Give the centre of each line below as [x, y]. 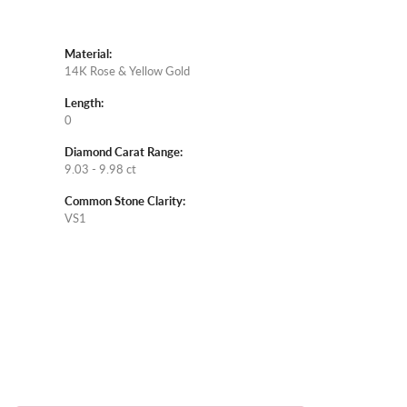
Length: [84, 103]
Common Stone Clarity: [125, 201]
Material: [88, 54]
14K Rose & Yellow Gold [127, 71]
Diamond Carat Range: [124, 152]
